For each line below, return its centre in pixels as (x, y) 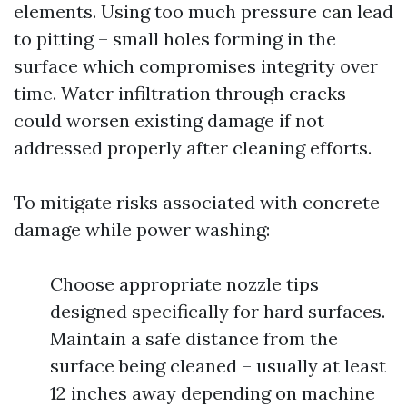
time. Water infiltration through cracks (180, 93)
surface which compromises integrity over (196, 66)
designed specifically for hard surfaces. (218, 311)
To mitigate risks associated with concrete (197, 202)
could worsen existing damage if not (169, 120)
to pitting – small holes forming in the (175, 39)
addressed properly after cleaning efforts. (193, 148)
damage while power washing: (142, 229)
